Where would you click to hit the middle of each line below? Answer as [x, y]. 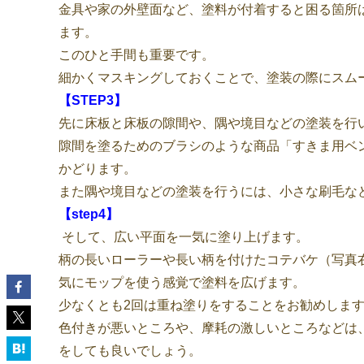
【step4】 [89, 214]
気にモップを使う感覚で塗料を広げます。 [182, 282]
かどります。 [97, 169]
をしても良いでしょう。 [130, 351]
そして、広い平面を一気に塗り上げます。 [184, 237]
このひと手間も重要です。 [136, 55]
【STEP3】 [93, 100]
